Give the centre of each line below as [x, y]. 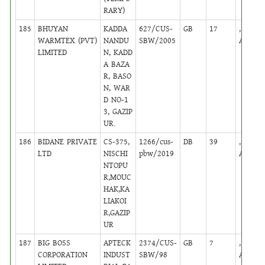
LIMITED [53, 52]
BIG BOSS [54, 243]
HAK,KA [117, 189]
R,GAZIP [117, 213]
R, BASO [118, 76]
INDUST [117, 255]
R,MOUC [118, 177]
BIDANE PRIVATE [68, 142]
